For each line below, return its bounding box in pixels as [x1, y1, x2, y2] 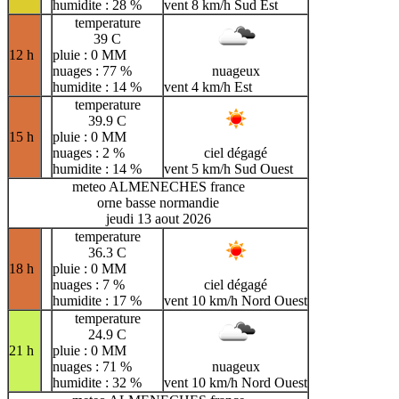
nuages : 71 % [53, 359, 132, 375]
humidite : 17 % [53, 293, 142, 309]
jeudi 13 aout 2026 [105, 211, 211, 227]
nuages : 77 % [53, 63, 132, 79]
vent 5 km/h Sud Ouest [164, 161, 293, 177]
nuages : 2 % [53, 145, 125, 161]
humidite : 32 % [53, 375, 142, 391]
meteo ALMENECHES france [71, 179, 245, 195]
